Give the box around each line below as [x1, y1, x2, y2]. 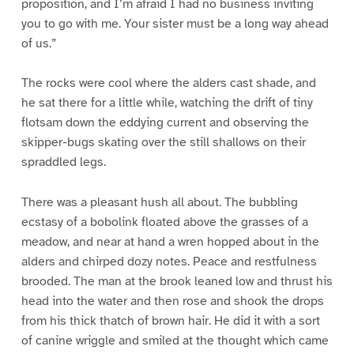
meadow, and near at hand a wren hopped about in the [21, 234, 319, 250]
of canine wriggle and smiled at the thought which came [21, 333, 329, 349]
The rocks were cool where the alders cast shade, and [21, 75, 316, 92]
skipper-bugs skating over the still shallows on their [21, 134, 306, 151]
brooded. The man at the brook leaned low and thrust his [21, 273, 333, 290]
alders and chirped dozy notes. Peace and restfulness [21, 254, 317, 270]
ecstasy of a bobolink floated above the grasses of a [21, 214, 308, 231]
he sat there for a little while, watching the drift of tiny [21, 95, 313, 111]
